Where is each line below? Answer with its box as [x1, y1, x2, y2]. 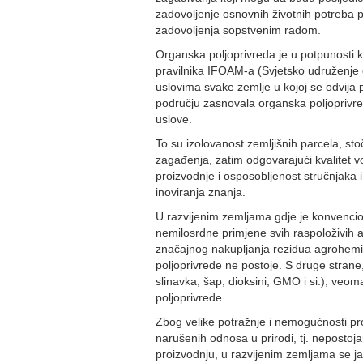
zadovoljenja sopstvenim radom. [156, 23, 321, 36]
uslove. [156, 113, 192, 126]
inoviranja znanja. [156, 186, 246, 199]
